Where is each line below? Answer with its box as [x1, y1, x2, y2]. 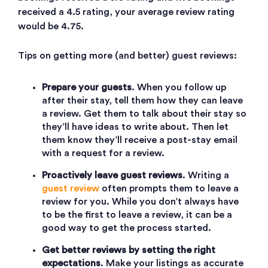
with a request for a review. [42, 148, 165, 159]
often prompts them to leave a [99, 184, 239, 194]
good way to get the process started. [42, 223, 211, 233]
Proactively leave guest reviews [42, 170, 182, 181]
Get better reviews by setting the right [42, 245, 215, 255]
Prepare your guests [42, 83, 132, 93]
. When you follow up [132, 83, 226, 93]
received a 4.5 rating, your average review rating [18, 7, 234, 17]
